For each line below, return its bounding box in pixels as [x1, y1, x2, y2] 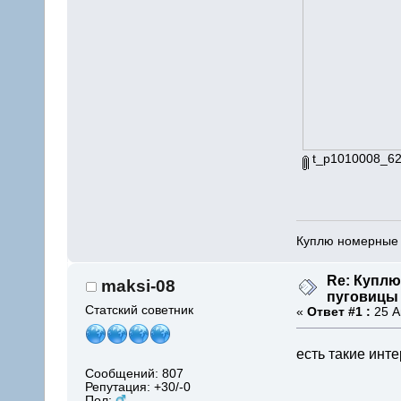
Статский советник [85, 303, 194, 317]
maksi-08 [101, 277, 176, 296]
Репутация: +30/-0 [85, 380, 192, 394]
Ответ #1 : [307, 305, 371, 320]
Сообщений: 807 [85, 366, 184, 380]
